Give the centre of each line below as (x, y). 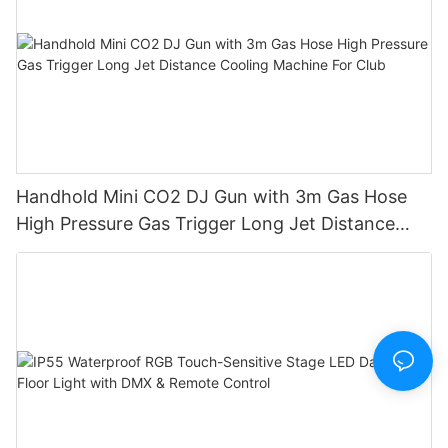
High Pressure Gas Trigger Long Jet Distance (205, 223)
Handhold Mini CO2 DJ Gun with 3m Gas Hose (211, 196)
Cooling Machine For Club (125, 250)
